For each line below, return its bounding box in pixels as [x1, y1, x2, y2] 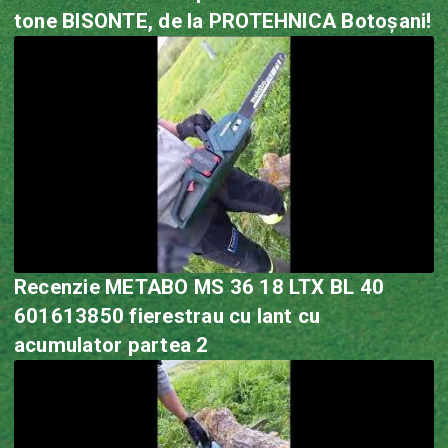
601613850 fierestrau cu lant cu [14, 303, 130, 328]
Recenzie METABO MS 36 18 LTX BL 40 [14, 274, 385, 299]
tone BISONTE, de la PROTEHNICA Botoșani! [14, 9, 432, 34]
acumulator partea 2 [127, 332, 209, 357]
